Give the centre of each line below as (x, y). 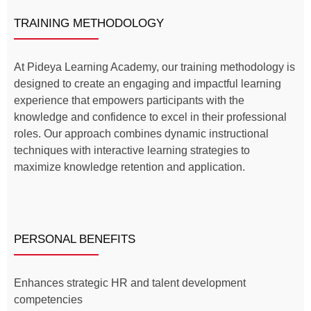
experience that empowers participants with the (129, 100)
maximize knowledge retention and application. (129, 167)
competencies (48, 300)
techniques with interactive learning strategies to (132, 150)
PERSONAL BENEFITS (75, 239)
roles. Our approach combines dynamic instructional (141, 133)
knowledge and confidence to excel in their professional (150, 117)
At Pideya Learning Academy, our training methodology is (154, 67)
